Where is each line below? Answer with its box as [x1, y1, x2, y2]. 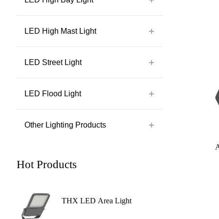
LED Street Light [24, 58, 82, 66]
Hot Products [16, 158, 77, 171]
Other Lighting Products [24, 121, 106, 129]
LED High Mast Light [24, 27, 96, 35]
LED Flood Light [24, 89, 81, 98]
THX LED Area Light [62, 197, 132, 205]
